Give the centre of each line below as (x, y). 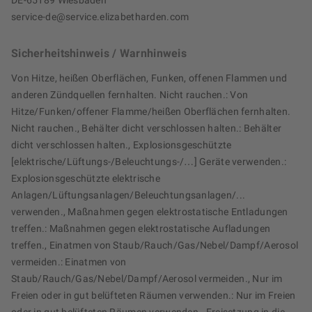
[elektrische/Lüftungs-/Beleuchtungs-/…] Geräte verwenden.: (149, 162)
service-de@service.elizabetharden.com (100, 17)
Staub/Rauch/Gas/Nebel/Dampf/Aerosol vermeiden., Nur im (147, 279)
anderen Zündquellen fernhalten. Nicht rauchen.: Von (130, 95)
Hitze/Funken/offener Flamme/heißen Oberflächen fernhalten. (151, 112)
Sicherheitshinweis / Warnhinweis (99, 54)
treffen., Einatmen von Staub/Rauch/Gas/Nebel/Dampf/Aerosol (155, 245)
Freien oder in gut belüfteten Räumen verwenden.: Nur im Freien (154, 296)
